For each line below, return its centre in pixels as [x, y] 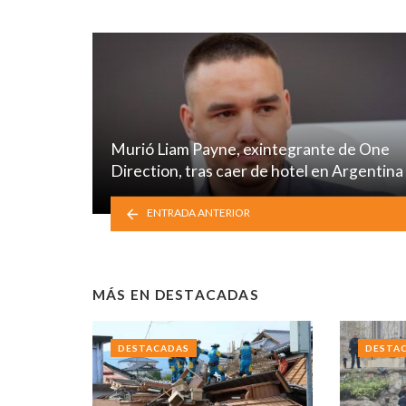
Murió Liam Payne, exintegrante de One [250, 150]
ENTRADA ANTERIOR [199, 213]
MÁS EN [124, 295]
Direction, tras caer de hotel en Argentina [257, 171]
